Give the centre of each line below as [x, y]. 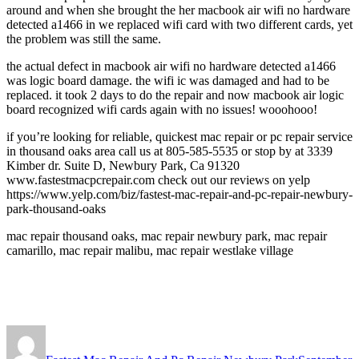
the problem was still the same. [84, 38]
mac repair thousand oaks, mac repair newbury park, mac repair [167, 236]
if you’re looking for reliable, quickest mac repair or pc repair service [179, 136]
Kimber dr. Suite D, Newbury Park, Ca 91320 [123, 165]
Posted [314, 331]
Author [63, 331]
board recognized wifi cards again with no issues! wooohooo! [162, 109]
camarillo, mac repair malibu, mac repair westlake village [150, 250]
